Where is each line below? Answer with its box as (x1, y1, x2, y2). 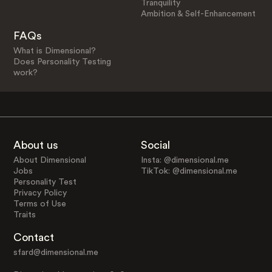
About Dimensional (13, 156, 86, 165)
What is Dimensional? (13, 47, 96, 56)
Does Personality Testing (13, 58, 111, 67)
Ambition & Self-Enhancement (141, 9, 256, 18)
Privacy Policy (13, 189, 67, 198)
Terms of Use (13, 200, 66, 209)
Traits (13, 211, 36, 220)
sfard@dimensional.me (13, 248, 98, 257)
